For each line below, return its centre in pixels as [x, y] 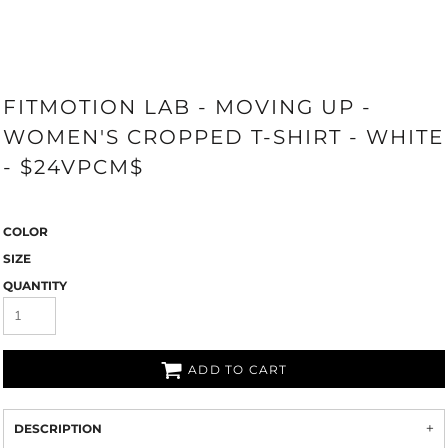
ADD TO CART [238, 370]
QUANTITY [35, 285]
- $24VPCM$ [73, 167]
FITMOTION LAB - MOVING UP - [187, 107]
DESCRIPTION [58, 428]
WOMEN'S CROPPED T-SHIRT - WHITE [223, 137]
